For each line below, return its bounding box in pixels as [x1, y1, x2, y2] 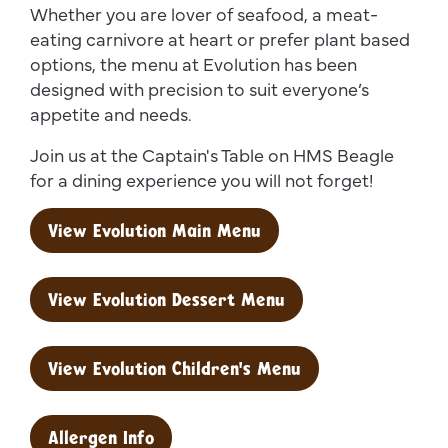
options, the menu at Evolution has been [30, 50, 357, 76]
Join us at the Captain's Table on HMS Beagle [30, 141, 394, 167]
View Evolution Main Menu [48, 218, 261, 242]
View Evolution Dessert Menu [48, 287, 285, 311]
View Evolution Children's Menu [48, 356, 301, 380]
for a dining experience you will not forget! [30, 166, 374, 192]
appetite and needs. [30, 100, 192, 126]
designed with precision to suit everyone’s [30, 75, 369, 101]
